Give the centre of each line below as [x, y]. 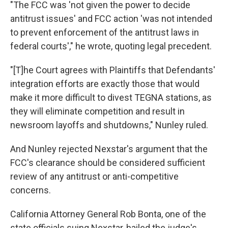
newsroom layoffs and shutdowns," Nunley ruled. [109, 125]
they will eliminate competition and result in [97, 111]
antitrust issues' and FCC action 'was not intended [111, 19]
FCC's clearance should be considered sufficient [108, 163]
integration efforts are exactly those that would [105, 84]
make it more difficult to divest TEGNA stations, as [111, 98]
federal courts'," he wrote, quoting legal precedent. [111, 46]
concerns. [31, 190]
